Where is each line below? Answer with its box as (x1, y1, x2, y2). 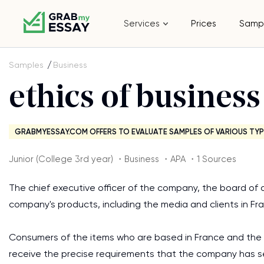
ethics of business (9, 82, 260, 115)
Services (124, 18, 160, 29)
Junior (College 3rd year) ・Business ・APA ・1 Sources (9, 154, 236, 164)
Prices (191, 18, 217, 29)
